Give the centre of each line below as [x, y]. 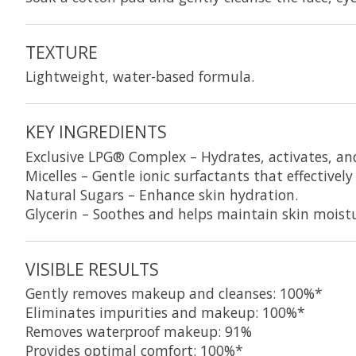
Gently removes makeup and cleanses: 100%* [174, 294]
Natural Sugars [75, 194]
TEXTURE [62, 52]
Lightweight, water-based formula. [140, 77]
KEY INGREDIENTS [96, 132]
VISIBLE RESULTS [92, 269]
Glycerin [52, 213]
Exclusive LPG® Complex [106, 156]
